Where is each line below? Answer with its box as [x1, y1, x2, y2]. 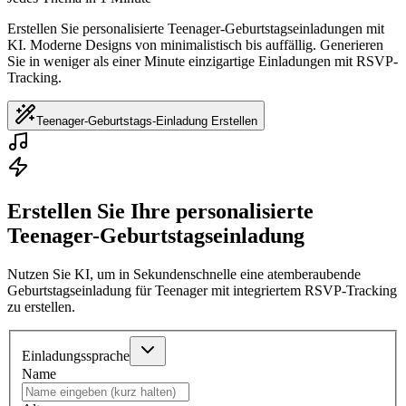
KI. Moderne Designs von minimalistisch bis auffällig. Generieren [7, 36, 383, 53]
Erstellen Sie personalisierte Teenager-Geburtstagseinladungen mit [7, 20, 384, 36]
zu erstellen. [7, 298, 75, 314]
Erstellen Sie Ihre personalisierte [7, 198, 314, 223]
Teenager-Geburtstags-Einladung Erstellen [36, 113, 257, 128]
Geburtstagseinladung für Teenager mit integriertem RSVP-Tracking [7, 282, 397, 298]
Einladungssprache [22, 348, 130, 364]
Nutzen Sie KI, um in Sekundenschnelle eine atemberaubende [7, 266, 361, 282]
